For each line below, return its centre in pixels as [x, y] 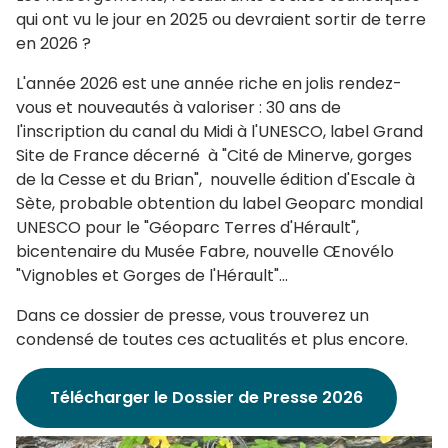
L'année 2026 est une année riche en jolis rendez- [209, 83]
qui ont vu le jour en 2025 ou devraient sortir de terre [221, 19]
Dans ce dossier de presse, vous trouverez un [192, 315]
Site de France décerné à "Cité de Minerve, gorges [214, 155]
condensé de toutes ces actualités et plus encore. [212, 339]
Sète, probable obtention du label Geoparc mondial [219, 203]
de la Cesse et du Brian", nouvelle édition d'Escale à [215, 179]
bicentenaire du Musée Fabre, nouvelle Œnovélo [205, 251]
